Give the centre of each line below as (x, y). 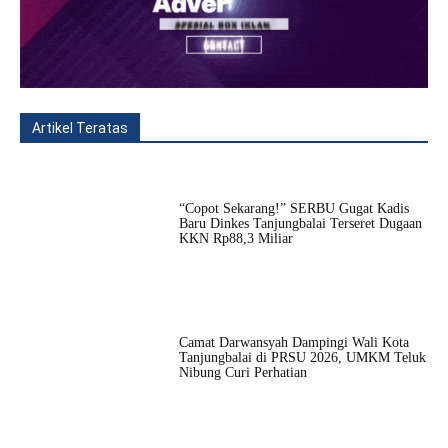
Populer (300, 129)
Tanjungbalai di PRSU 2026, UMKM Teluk (302, 358)
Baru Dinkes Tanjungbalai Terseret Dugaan (300, 224)
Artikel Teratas (80, 128)
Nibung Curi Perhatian (242, 373)
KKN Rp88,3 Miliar (235, 239)
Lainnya (374, 129)
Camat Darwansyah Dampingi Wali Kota (293, 343)
